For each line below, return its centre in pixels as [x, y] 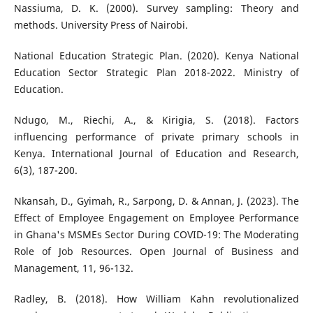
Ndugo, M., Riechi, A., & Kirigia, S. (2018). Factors [156, 119]
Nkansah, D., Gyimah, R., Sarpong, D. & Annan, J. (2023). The [156, 201]
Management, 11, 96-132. [73, 268]
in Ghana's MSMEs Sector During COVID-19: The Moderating [156, 234]
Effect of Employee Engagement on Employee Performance [156, 217]
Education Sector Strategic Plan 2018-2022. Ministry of [156, 72]
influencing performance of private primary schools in [156, 136]
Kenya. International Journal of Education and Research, [156, 153]
